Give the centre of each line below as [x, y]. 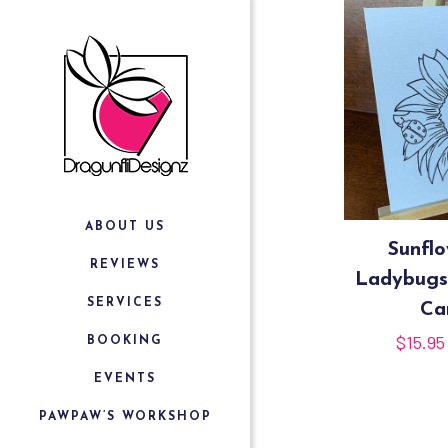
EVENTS [125, 379]
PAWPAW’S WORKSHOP [125, 417]
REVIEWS [125, 265]
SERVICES [125, 303]
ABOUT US [125, 227]
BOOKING [125, 341]
